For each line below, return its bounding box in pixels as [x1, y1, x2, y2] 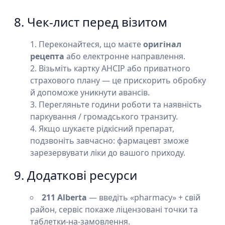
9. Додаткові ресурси [14, 167, 137, 183]
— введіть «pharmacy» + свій [87, 192, 200, 203]
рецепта [30, 51, 64, 62]
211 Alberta [42, 192, 87, 203]
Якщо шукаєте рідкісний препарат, [39, 123, 174, 134]
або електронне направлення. [64, 51, 185, 62]
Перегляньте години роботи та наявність [39, 99, 202, 110]
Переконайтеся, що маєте [39, 39, 143, 50]
